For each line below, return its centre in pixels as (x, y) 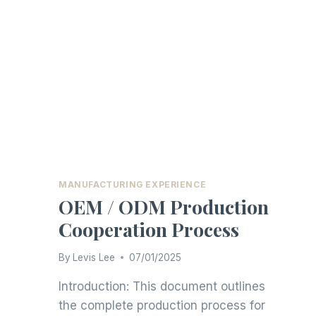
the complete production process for (162, 305)
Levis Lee (94, 257)
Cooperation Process (149, 230)
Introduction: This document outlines (162, 286)
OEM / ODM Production (164, 207)
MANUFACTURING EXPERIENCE (133, 185)
